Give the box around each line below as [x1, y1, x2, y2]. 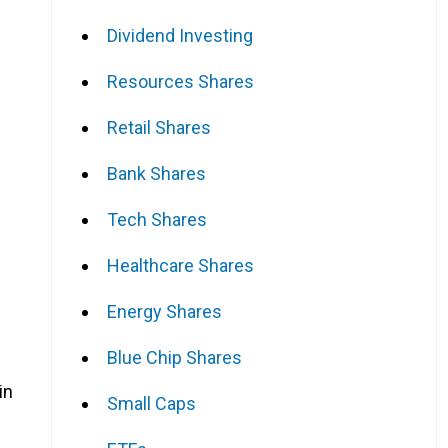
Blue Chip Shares [107, 346, 242, 368]
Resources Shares [107, 70, 254, 92]
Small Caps [107, 392, 196, 414]
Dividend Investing [107, 24, 253, 46]
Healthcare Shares [107, 254, 254, 276]
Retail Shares [107, 116, 211, 138]
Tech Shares [107, 208, 207, 230]
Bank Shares [107, 162, 206, 184]
